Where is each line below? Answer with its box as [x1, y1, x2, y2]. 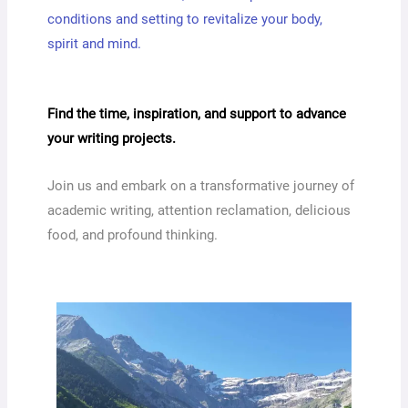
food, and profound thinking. [47, 227, 219, 244]
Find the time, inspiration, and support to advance [47, 106, 347, 123]
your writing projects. [47, 130, 177, 148]
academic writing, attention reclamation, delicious [47, 202, 352, 219]
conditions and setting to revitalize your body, [47, 11, 323, 28]
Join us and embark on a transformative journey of [47, 178, 355, 195]
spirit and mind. [47, 36, 142, 53]
